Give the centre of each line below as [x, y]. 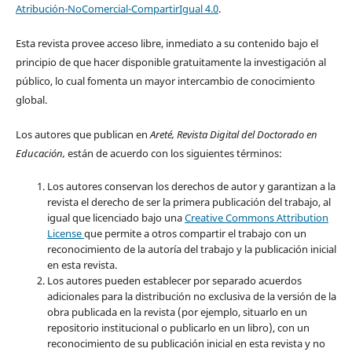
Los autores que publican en [82, 135]
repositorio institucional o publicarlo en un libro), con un [178, 328]
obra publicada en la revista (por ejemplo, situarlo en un [177, 312]
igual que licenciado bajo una [115, 218]
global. [31, 100]
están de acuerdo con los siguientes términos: [174, 154]
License [65, 234]
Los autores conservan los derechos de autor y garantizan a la [191, 187]
